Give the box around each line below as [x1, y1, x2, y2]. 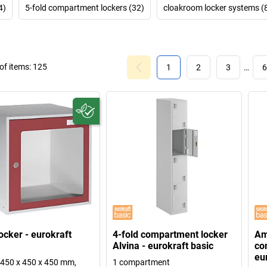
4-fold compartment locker [113, 229, 228, 241]
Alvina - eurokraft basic [113, 240, 214, 252]
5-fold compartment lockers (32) [25, 2, 144, 13]
